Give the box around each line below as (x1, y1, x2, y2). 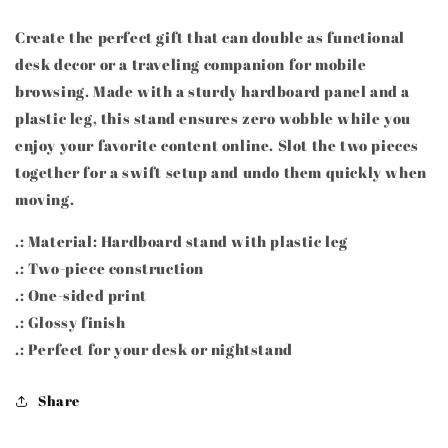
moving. (15, 189, 75, 209)
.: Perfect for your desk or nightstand (15, 339, 293, 359)
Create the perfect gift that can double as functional (15, 27, 405, 47)
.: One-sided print (15, 285, 147, 305)
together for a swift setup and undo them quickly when (15, 162, 427, 182)
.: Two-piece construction (15, 258, 204, 278)
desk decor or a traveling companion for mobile (15, 54, 367, 74)
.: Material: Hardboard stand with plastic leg (15, 231, 348, 251)
